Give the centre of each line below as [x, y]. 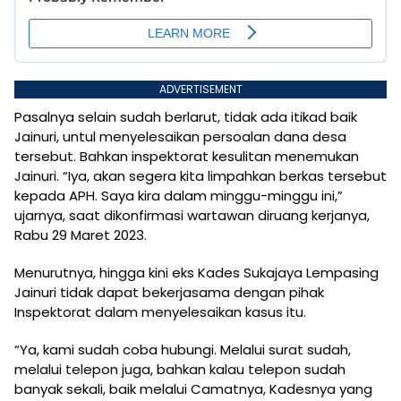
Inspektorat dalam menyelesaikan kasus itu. [160, 312]
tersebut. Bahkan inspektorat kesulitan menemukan [187, 157]
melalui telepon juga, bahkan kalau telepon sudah [180, 370]
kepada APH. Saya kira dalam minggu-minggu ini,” [179, 196]
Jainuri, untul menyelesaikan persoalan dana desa [180, 137]
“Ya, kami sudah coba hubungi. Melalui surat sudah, [183, 350]
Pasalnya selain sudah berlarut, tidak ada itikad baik [186, 117]
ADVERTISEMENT [200, 90]
